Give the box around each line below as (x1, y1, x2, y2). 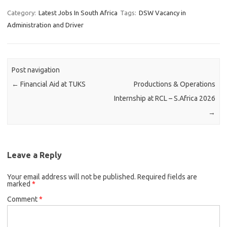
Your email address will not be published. (7, 172, 136, 181)
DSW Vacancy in (139, 9, 186, 16)
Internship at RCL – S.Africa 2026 (113, 94, 215, 103)
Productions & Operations (133, 80, 215, 89)
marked (7, 179, 32, 188)
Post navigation (12, 66, 60, 74)
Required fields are (137, 172, 197, 181)
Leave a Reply (7, 150, 62, 160)
